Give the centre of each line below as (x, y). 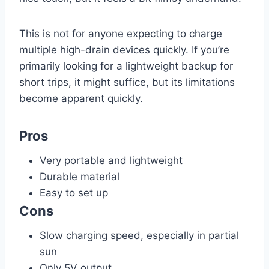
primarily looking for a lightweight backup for (126, 66)
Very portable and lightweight (111, 160)
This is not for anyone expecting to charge (121, 33)
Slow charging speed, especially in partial (139, 235)
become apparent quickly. (81, 98)
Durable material (80, 176)
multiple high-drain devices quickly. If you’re (124, 50)
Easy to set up (74, 192)
